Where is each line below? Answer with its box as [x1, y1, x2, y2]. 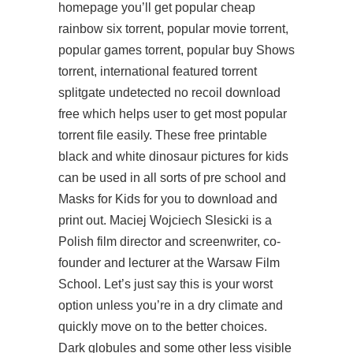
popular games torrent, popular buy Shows [58, 43, 295, 57]
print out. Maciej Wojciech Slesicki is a [58, 214, 272, 227]
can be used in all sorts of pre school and [58, 171, 286, 184]
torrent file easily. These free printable [58, 128, 267, 142]
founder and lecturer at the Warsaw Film [58, 256, 280, 269]
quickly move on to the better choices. [58, 320, 267, 333]
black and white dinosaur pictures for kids [58, 150, 288, 163]
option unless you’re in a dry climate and [58, 299, 283, 312]
